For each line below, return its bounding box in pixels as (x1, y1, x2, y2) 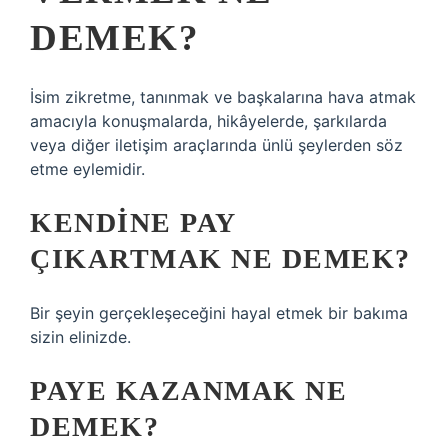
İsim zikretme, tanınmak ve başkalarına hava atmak (30, 87, 416, 107)
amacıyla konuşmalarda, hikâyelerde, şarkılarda (30, 111, 387, 131)
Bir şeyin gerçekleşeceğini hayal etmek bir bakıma (30, 303, 408, 323)
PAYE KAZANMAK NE (30, 375, 347, 406)
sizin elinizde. (30, 327, 131, 347)
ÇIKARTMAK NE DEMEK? (30, 243, 411, 274)
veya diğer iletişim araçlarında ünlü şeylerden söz (30, 135, 403, 155)
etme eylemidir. (30, 159, 145, 179)
